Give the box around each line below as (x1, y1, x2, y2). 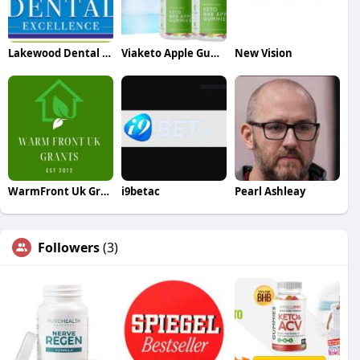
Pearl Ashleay (234, 184, 305, 199)
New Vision (234, 46, 292, 61)
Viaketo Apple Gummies (210, 46, 219, 61)
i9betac (121, 184, 160, 199)
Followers (38, 239, 100, 257)
